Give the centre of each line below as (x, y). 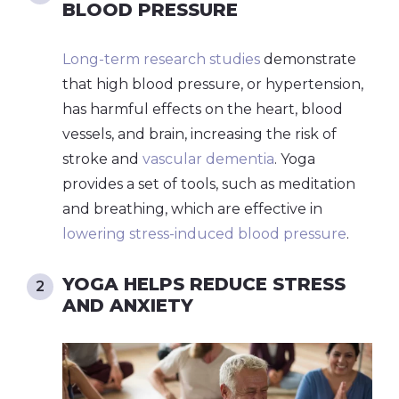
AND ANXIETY (128, 305)
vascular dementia (208, 159)
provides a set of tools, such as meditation (209, 183)
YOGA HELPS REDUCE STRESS (204, 284)
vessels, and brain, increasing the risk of (199, 134)
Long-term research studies (163, 59)
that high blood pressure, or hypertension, (213, 84)
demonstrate (310, 59)
